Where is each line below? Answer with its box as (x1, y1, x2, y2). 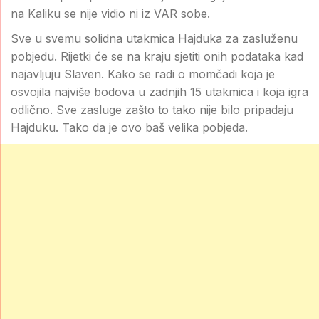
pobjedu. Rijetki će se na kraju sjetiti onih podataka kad (11, 48, 303, 63)
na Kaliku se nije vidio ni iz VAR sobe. (11, 6, 210, 21)
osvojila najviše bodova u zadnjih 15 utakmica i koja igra (11, 84, 308, 99)
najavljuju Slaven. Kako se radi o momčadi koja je (11, 66, 275, 81)
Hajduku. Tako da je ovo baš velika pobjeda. (11, 120, 248, 135)
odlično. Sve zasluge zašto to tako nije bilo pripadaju (11, 102, 293, 117)
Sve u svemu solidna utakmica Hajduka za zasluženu (11, 31, 298, 46)
